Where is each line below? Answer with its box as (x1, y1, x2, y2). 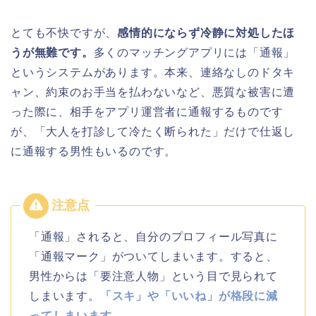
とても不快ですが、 (11, 26, 118, 39)
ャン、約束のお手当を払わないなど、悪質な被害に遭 (11, 85, 296, 98)
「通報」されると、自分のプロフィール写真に (29, 230, 278, 243)
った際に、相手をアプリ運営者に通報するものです (11, 105, 284, 118)
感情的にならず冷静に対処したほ (117, 26, 296, 39)
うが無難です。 (11, 46, 94, 59)
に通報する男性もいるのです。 (11, 145, 177, 157)
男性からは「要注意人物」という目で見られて (29, 269, 278, 282)
